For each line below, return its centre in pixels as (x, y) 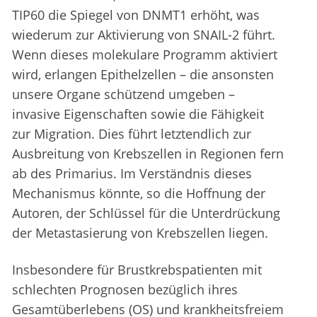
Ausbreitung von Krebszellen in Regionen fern (148, 154)
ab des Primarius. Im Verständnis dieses (132, 174)
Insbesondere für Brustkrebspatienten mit (137, 270)
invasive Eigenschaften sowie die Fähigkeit (138, 114)
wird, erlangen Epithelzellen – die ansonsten (143, 75)
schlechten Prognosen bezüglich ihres (125, 290)
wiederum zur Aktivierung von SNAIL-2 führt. (144, 35)
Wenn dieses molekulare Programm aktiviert (145, 55)
